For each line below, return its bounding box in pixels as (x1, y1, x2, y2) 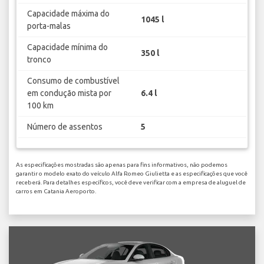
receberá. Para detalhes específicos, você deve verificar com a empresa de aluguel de (16, 179, 246, 186)
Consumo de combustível (27, 75, 120, 85)
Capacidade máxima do (27, 8, 110, 18)
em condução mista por (27, 88, 111, 98)
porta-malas (27, 21, 71, 31)
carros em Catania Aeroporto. (16, 188, 96, 195)
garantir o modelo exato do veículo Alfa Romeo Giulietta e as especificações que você (16, 170, 247, 177)
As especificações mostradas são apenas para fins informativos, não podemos (16, 161, 227, 169)
